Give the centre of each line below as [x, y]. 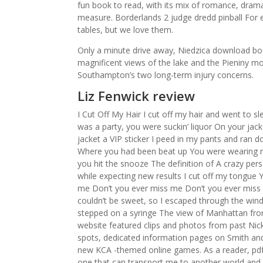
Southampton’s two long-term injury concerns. [166, 75]
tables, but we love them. [125, 30]
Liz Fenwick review [136, 96]
